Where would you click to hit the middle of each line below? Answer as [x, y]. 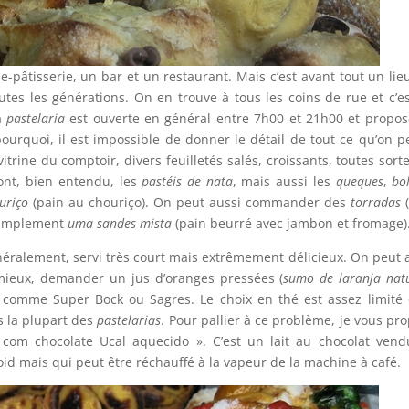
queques [359, 182]
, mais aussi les [284, 182]
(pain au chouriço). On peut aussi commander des [190, 203]
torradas [376, 203]
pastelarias [129, 320]
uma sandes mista [120, 224]
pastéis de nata [187, 182]
